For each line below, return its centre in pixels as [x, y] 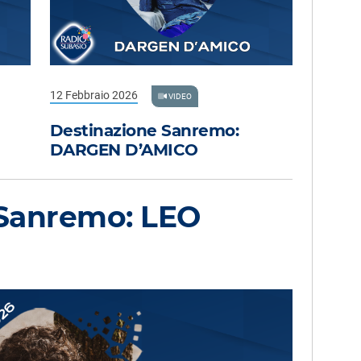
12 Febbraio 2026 [93, 95]
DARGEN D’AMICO [124, 150]
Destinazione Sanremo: [144, 131]
